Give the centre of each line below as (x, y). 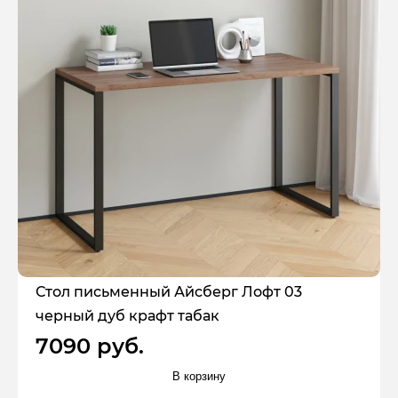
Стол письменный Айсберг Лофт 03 (169, 291)
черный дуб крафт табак (127, 315)
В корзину (199, 376)
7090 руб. (90, 346)
